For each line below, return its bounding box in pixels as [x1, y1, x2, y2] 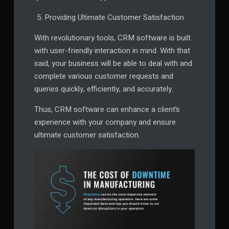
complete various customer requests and [34, 71, 173, 82]
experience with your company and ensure [34, 117, 176, 128]
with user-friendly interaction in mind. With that [34, 45, 190, 57]
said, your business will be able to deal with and [34, 58, 192, 70]
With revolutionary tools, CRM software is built [34, 32, 191, 44]
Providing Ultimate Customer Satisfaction [44, 12, 184, 24]
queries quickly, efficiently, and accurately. [34, 83, 175, 95]
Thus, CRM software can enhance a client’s [34, 104, 180, 116]
